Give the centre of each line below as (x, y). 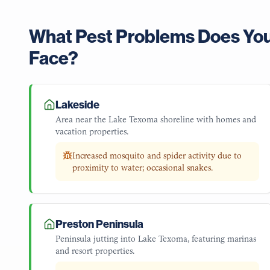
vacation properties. (92, 131)
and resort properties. (95, 251)
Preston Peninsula (99, 224)
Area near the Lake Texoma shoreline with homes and (156, 119)
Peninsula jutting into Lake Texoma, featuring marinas (156, 239)
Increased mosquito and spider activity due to (157, 155)
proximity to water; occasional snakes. (143, 168)
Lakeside (77, 105)
